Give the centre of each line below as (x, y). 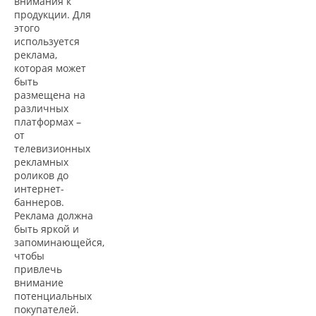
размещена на (50, 95)
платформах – (48, 121)
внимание (39, 282)
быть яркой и (47, 229)
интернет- (39, 188)
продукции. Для (53, 14)
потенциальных (53, 296)
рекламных (41, 162)
